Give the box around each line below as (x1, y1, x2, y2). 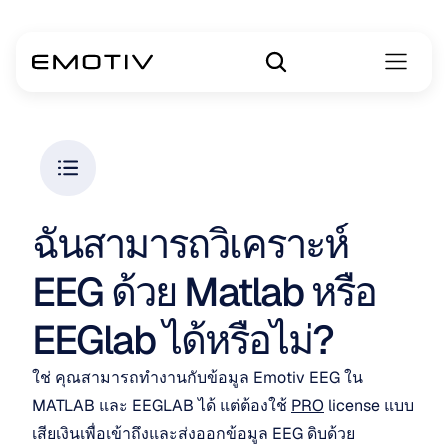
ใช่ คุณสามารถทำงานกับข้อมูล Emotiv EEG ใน (32, 367, 363, 388)
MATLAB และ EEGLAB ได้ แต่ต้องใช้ (32, 395, 291, 416)
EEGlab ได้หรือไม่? (32, 314, 333, 366)
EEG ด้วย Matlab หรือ (32, 266, 376, 318)
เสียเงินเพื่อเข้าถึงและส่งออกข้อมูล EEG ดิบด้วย (32, 423, 355, 444)
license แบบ (324, 395, 414, 416)
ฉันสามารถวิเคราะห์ (32, 218, 348, 270)
